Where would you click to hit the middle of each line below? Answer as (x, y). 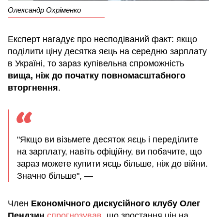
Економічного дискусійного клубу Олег (116, 203)
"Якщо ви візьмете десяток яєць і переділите (108, 139)
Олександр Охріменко (44, 10)
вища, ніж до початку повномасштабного (97, 75)
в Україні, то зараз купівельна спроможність (96, 63)
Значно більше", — (55, 176)
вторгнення (33, 87)
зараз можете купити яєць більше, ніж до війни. (112, 163)
